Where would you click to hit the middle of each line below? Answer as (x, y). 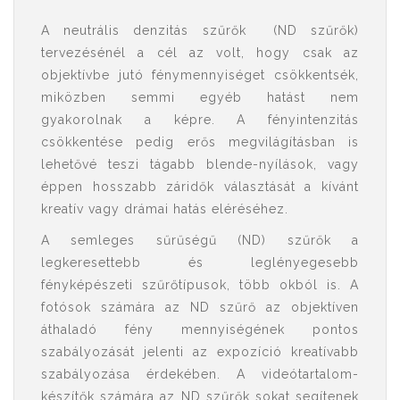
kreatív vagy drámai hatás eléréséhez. (165, 209)
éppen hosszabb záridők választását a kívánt (200, 187)
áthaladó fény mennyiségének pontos (200, 329)
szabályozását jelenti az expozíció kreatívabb (200, 352)
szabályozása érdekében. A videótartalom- (200, 374)
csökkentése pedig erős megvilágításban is (200, 142)
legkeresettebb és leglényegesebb (200, 262)
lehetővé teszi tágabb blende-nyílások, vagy (200, 164)
